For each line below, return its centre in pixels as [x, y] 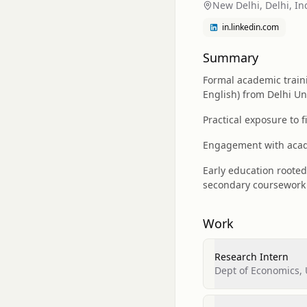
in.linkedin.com [250, 27]
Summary [231, 58]
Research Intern [251, 257]
